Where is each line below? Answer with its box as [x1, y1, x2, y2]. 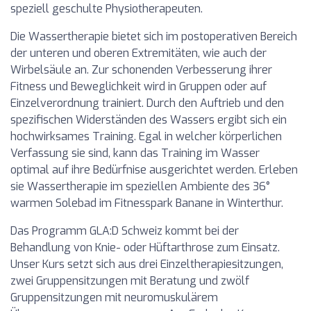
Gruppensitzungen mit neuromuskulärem [10, 290, 218, 305]
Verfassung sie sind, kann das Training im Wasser [10, 146, 260, 160]
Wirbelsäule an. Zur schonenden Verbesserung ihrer [10, 62, 272, 77]
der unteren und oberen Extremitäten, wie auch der [10, 46, 267, 60]
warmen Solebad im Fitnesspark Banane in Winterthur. [10, 196, 283, 210]
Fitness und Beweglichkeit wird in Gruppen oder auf [10, 79, 267, 94]
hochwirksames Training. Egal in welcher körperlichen [10, 129, 282, 144]
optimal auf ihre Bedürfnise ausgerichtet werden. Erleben [10, 162, 298, 177]
